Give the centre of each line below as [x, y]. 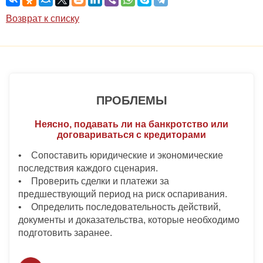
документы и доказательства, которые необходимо [129, 220]
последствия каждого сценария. [88, 168]
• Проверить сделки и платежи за [94, 181]
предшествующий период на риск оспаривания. [123, 194]
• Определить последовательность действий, [119, 207]
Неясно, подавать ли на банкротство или [131, 124]
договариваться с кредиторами [131, 135]
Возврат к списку [43, 19]
